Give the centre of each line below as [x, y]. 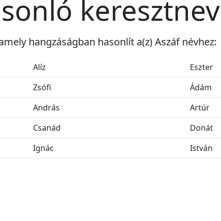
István [201, 148]
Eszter [202, 67]
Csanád [47, 128]
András [46, 108]
